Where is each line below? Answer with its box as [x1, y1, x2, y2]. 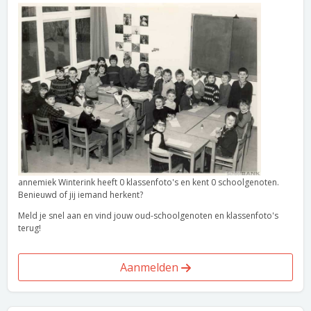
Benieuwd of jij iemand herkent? [18, 189, 143, 201]
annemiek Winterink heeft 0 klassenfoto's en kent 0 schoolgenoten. [18, 176, 279, 188]
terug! [18, 222, 41, 234]
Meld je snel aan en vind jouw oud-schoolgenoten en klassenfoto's [18, 210, 278, 221]
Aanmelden [120, 260, 181, 275]
